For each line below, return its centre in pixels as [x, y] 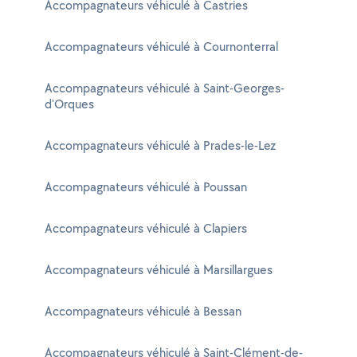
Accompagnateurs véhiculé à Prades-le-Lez [160, 145]
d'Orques [69, 104]
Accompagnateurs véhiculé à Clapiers [146, 228]
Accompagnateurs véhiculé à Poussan [146, 187]
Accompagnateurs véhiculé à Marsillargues [159, 270]
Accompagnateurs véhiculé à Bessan [143, 311]
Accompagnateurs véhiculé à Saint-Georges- [165, 88]
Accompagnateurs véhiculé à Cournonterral [161, 47]
